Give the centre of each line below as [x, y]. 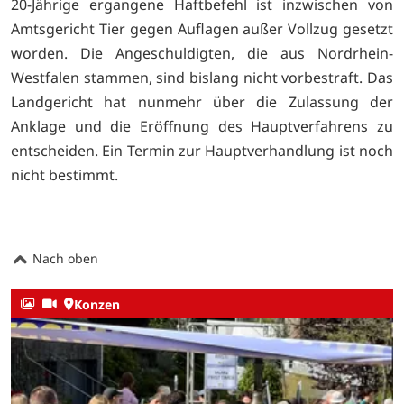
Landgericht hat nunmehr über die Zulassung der [202, 102]
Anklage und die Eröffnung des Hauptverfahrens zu [202, 127]
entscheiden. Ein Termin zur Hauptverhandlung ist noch [202, 151]
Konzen [97, 304]
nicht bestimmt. [64, 175]
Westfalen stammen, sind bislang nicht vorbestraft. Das [202, 78]
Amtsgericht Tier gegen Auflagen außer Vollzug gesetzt [202, 29]
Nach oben [64, 259]
